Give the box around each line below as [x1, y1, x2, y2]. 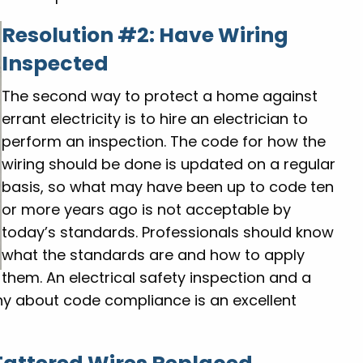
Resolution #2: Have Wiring [2, 21, 289, 50]
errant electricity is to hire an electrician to [2, 109, 309, 130]
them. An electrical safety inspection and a [2, 267, 312, 288]
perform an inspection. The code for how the [2, 131, 327, 152]
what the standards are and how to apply [2, 245, 305, 266]
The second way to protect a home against [2, 86, 318, 107]
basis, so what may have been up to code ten [2, 177, 335, 198]
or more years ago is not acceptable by [2, 199, 292, 220]
